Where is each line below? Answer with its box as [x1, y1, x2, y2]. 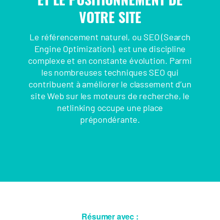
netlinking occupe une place [56, 102, 164, 113]
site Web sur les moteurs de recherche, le [30, 90, 190, 101]
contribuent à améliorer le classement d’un [28, 78, 192, 89]
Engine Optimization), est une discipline [34, 43, 186, 54]
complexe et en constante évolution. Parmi [28, 55, 192, 66]
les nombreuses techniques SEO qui [41, 66, 179, 78]
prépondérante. [80, 113, 140, 125]
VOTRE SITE [79, 6, 141, 27]
